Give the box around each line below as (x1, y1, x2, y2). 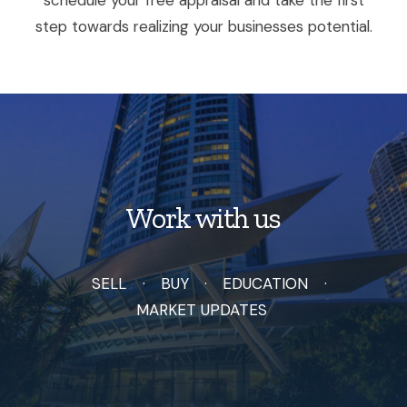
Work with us (126, 201, 281, 235)
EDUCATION (223, 273, 308, 293)
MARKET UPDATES (135, 300, 267, 320)
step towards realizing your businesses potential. (35, 15, 372, 36)
